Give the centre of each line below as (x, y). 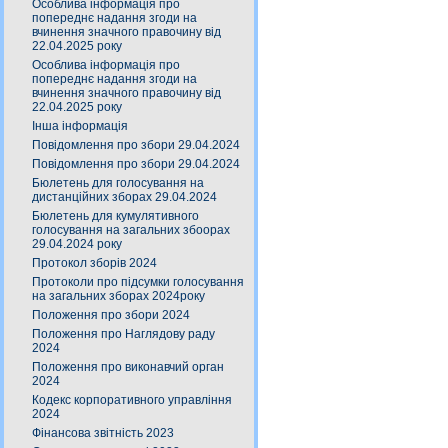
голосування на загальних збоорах (131, 230)
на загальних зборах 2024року (118, 296)
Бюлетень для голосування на (118, 183)
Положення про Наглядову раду (123, 334)
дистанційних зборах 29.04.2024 (124, 197)
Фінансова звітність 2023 (103, 433)
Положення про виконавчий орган (128, 367)
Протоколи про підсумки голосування (138, 282)
